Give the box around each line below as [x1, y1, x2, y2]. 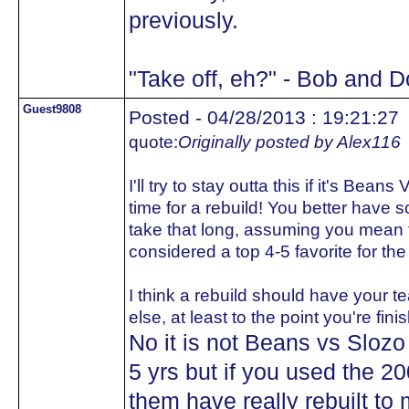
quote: [129, 132, 178, 152]
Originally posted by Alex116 [178, 132, 401, 152]
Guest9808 [23, 102, 81, 116]
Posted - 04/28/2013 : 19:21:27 [129, 107, 399, 128]
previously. [129, 8, 238, 33]
